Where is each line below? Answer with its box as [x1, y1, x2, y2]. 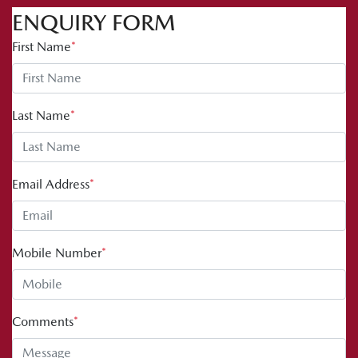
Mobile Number [12, 245, 101, 261]
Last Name [12, 107, 70, 123]
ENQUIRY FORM [12, 9, 175, 35]
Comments [12, 313, 74, 329]
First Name [12, 38, 71, 54]
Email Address [12, 176, 89, 192]
